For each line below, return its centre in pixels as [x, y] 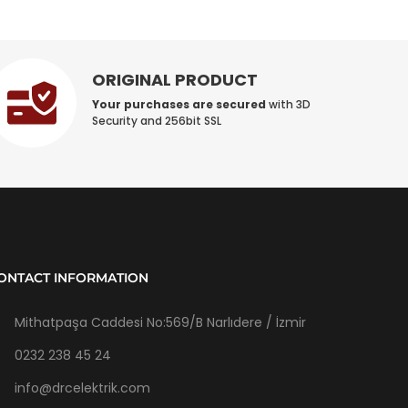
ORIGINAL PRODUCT [175, 79]
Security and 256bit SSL [157, 120]
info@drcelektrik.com [82, 388]
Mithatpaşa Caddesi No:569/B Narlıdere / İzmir [160, 322]
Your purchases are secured [179, 104]
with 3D [289, 104]
